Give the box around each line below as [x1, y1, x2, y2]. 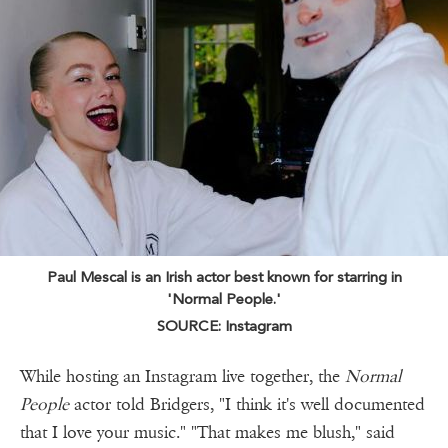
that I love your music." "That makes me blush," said [20, 421, 395, 443]
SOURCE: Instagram [156, 316, 292, 335]
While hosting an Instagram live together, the [20, 365, 345, 387]
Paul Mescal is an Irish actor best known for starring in [46, 267, 402, 286]
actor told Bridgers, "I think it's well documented [69, 393, 425, 415]
